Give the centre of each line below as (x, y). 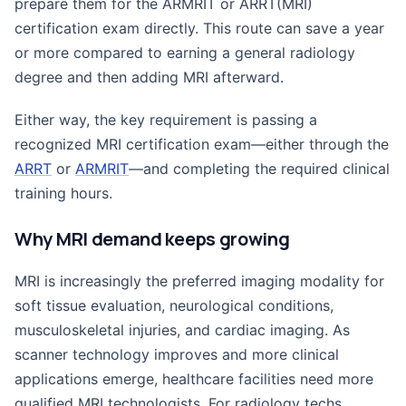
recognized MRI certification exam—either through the (202, 144)
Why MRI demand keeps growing (152, 239)
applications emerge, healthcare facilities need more (194, 379)
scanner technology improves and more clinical (177, 354)
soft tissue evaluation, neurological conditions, (174, 305)
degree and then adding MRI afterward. (149, 77)
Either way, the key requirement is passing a (166, 120)
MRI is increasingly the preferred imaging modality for (199, 281)
